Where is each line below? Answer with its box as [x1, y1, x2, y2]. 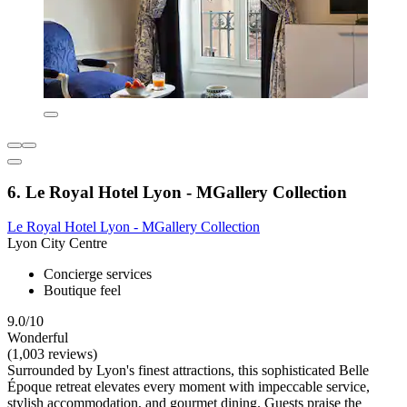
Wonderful [7, 330, 68, 346]
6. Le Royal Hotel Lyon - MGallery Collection [7, 182, 347, 202]
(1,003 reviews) [7, 346, 97, 362]
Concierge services [44, 266, 152, 283]
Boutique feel [44, 283, 121, 299]
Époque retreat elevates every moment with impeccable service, [7, 379, 370, 395]
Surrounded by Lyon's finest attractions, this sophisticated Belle [7, 362, 369, 379]
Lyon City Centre [7, 235, 107, 252]
